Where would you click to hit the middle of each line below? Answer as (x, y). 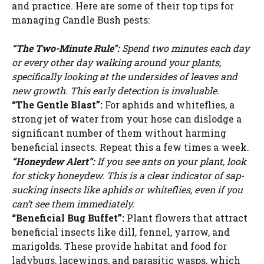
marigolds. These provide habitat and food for (119, 246)
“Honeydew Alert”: (53, 161)
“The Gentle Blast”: (57, 105)
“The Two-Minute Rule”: (66, 48)
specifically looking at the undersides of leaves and (125, 77)
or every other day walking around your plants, (116, 62)
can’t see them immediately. (73, 204)
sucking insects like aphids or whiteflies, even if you (127, 190)
